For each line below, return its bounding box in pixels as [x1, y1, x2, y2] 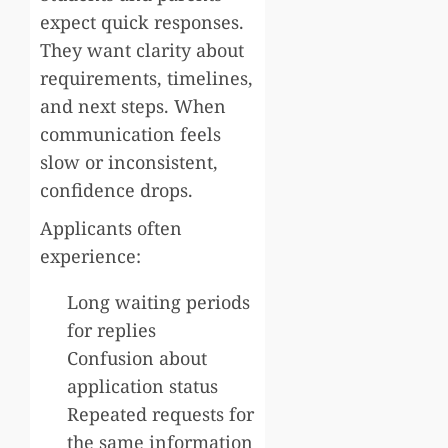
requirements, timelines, [40, 65, 253, 90]
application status [67, 373, 218, 398]
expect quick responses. [40, 9, 244, 34]
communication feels [40, 121, 221, 146]
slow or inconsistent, [40, 149, 218, 174]
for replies [67, 317, 156, 342]
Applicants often [40, 215, 182, 240]
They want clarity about [40, 37, 244, 62]
